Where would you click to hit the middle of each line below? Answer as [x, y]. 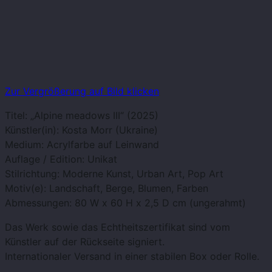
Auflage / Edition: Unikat [61, 159]
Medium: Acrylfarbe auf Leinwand [82, 145]
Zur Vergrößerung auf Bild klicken [82, 91]
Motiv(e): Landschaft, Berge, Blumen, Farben [107, 189]
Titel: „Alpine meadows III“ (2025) [82, 116]
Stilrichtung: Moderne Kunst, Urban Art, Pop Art [114, 174]
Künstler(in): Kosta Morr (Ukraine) [81, 130]
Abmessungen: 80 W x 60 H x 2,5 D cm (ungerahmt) [125, 203]
